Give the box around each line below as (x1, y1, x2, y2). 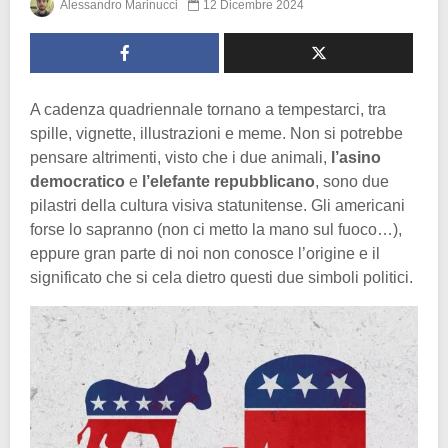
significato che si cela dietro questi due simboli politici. (30, 268, 413, 286)
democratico (30, 172, 125, 190)
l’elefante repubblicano (142, 172, 315, 190)
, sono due (315, 172, 389, 190)
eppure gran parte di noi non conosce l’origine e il (30, 244, 380, 262)
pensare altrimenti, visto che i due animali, (30, 148, 331, 166)
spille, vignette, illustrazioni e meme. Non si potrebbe (30, 124, 403, 142)
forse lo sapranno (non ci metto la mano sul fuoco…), (30, 220, 402, 238)
